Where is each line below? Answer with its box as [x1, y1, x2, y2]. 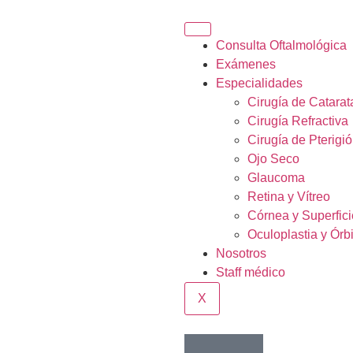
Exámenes [216, 58, 276, 71]
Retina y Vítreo [247, 190, 330, 203]
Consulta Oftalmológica [216, 39, 347, 52]
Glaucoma [247, 171, 305, 184]
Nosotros [216, 247, 266, 260]
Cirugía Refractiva [247, 114, 348, 128]
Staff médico [216, 266, 285, 279]
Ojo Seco [247, 152, 299, 165]
